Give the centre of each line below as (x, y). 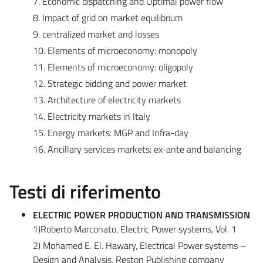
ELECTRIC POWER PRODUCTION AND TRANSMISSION (141, 215)
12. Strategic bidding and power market (110, 83)
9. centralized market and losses (96, 34)
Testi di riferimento (85, 191)
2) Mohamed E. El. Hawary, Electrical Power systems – (139, 245)
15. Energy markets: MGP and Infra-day (111, 132)
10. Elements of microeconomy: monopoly (115, 50)
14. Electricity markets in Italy (92, 116)
